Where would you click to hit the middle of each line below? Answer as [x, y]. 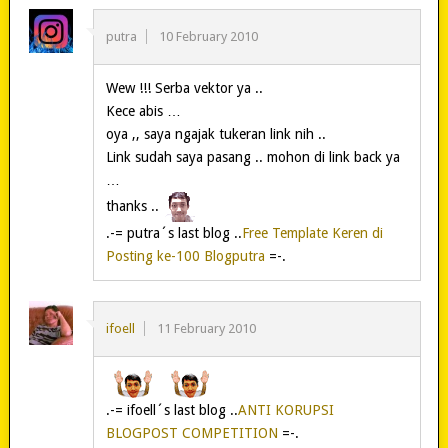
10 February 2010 [208, 36]
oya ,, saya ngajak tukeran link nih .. [215, 133]
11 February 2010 [206, 328]
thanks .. [134, 205]
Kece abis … [143, 110]
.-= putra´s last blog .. [173, 232]
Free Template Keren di [312, 232]
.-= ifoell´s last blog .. [171, 409]
